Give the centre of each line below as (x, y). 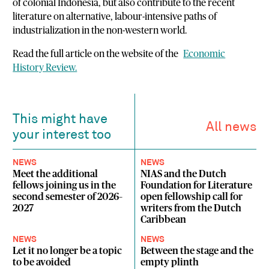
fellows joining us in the (65, 186)
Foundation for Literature (197, 186)
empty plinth (170, 262)
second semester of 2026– (68, 197)
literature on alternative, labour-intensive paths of (115, 17)
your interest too (62, 136)
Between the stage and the (197, 251)
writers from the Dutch (191, 209)
